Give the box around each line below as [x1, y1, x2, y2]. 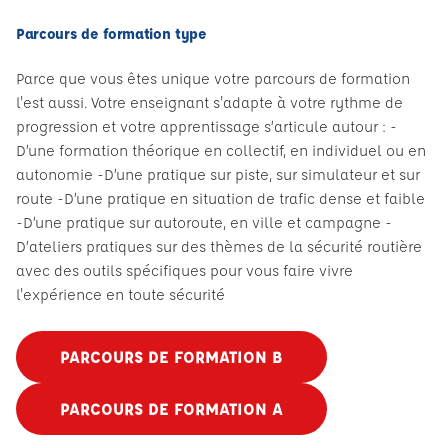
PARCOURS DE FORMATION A [60, 398, 283, 419]
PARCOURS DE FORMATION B [60, 346, 283, 367]
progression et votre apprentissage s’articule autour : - [16, 117, 397, 136]
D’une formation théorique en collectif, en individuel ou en [16, 141, 426, 160]
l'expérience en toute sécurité [16, 285, 225, 304]
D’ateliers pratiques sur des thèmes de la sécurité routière [16, 237, 422, 256]
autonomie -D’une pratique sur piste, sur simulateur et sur [16, 165, 420, 184]
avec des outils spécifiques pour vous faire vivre [16, 261, 353, 280]
